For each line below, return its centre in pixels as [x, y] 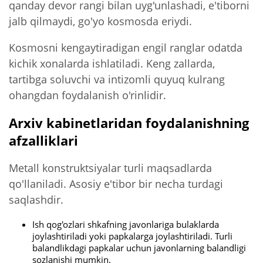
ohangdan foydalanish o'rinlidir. [87, 95]
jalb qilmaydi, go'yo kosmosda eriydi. [100, 21]
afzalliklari [43, 140]
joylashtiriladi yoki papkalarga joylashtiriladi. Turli [132, 236]
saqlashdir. [36, 200]
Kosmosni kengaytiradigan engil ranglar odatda [126, 48]
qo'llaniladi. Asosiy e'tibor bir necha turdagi [116, 184]
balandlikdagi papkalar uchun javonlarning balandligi [139, 247]
